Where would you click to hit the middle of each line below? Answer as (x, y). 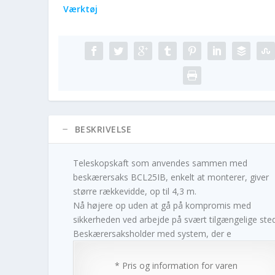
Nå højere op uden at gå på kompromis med (162, 205)
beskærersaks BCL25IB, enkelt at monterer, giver (171, 177)
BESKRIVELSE (103, 129)
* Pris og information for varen (176, 265)
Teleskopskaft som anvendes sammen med (160, 163)
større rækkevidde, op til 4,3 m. (134, 191)
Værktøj (80, 9)
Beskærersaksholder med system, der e (152, 233)
